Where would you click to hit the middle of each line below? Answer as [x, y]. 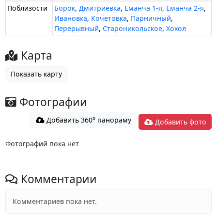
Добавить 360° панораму [88, 120]
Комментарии [57, 179]
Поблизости [28, 8]
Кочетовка [109, 18]
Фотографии [52, 102]
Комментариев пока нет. [54, 201]
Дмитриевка [100, 8]
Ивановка [71, 18]
